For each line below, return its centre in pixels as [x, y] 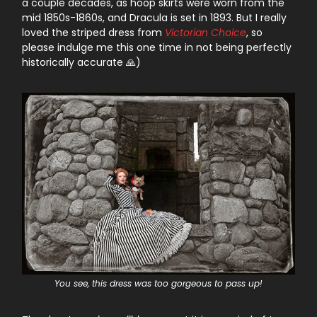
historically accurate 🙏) [81, 62]
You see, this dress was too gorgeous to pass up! [158, 284]
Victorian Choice [206, 32]
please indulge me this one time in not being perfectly [157, 47]
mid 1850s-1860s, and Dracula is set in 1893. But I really [154, 17]
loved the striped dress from [93, 32]
